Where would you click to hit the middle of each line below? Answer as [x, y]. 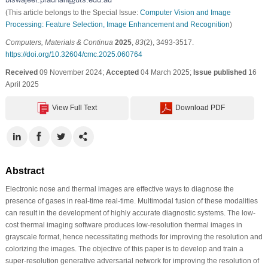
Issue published [220, 72]
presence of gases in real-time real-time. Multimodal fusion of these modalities [131, 201]
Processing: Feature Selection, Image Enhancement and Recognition [117, 24]
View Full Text [75, 107]
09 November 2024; [71, 72]
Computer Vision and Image [185, 12]
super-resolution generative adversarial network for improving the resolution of [132, 261]
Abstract [25, 170]
